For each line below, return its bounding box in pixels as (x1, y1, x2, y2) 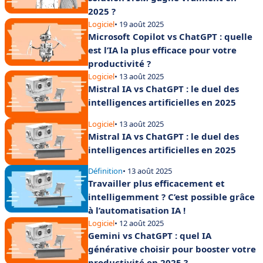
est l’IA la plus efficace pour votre (88, 44, 237, 56)
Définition (88, 166, 123, 177)
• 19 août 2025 (114, 19, 164, 30)
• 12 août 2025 (114, 218, 164, 229)
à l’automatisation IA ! (88, 204, 186, 217)
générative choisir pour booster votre (88, 243, 256, 255)
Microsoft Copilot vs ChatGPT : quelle (88, 31, 252, 43)
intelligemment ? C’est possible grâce (88, 191, 255, 203)
